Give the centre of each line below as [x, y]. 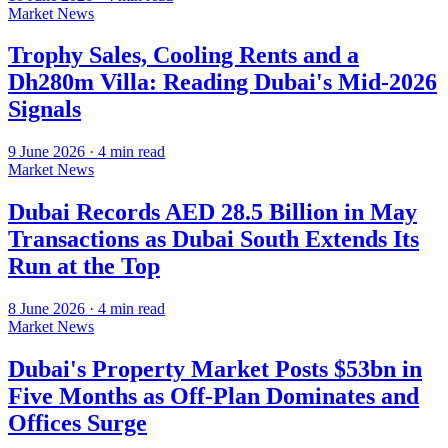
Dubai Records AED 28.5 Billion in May [212, 212]
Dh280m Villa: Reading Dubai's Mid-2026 [222, 82]
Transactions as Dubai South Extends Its [213, 239]
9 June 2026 [46, 152]
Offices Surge [77, 423]
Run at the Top [84, 266]
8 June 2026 [46, 309]
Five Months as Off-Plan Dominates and [213, 396]
